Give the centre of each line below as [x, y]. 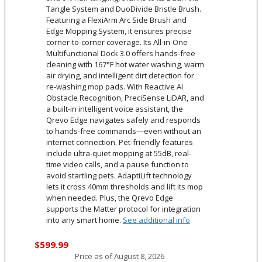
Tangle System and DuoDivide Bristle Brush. [124, 8]
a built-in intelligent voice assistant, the [115, 108]
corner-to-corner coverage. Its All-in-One [117, 42]
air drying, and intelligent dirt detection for [120, 75]
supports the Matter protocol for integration [123, 208]
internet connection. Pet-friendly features [120, 142]
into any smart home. [85, 220]
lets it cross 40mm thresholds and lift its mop [125, 186]
